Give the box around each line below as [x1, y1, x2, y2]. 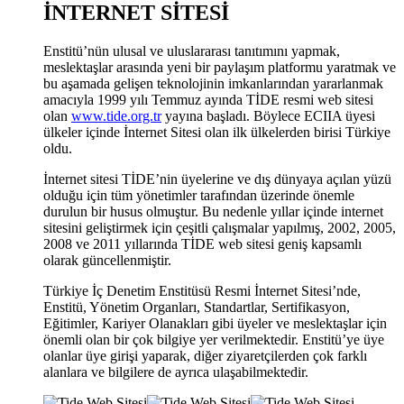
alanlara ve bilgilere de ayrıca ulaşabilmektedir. [43, 363, 308, 380]
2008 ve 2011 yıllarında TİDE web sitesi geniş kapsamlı [43, 235, 362, 252]
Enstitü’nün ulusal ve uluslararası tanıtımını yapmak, [43, 42, 340, 59]
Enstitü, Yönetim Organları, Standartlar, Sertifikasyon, [43, 298, 350, 315]
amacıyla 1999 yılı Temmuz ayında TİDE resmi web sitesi [43, 91, 373, 107]
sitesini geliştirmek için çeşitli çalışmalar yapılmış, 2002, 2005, [43, 219, 396, 235]
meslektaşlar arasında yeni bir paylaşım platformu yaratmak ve [43, 59, 396, 75]
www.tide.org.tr [71, 107, 161, 124]
